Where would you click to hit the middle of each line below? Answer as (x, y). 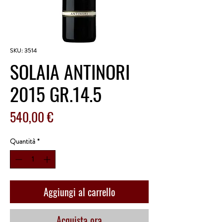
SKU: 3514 (23, 51)
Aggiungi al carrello (79, 192)
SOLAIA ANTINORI (70, 71)
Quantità (23, 141)
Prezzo (68, 116)
